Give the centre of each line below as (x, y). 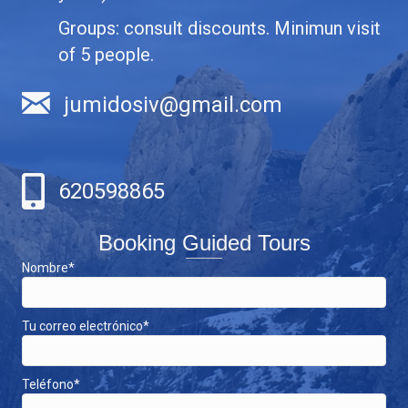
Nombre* (48, 267)
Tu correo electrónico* (86, 326)
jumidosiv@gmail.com (173, 104)
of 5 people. (106, 54)
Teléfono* (51, 384)
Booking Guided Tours (204, 242)
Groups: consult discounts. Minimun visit (219, 28)
